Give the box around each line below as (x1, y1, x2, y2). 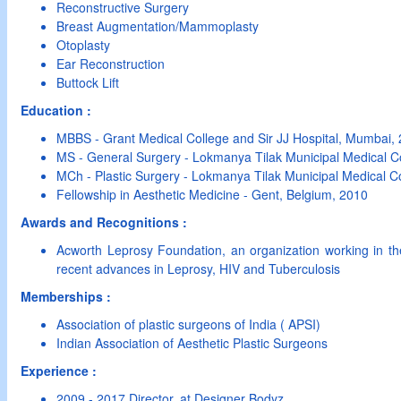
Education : (21, 101, 91, 119)
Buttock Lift (56, 73, 119, 91)
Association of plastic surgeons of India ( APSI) (56, 315, 320, 333)
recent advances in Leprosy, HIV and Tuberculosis (56, 260, 340, 277)
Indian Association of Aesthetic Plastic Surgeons (56, 334, 328, 352)
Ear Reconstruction (56, 55, 165, 73)
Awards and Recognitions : (21, 213, 187, 231)
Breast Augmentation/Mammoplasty (56, 17, 259, 35)
